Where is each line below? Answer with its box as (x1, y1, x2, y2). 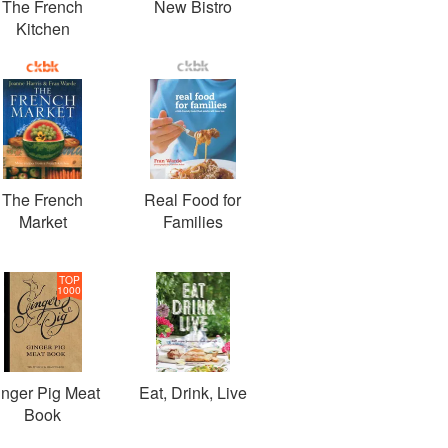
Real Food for (144, 188, 242, 211)
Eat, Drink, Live (138, 381, 247, 404)
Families (162, 210, 223, 233)
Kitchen (15, 17, 70, 40)
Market (18, 210, 67, 233)
